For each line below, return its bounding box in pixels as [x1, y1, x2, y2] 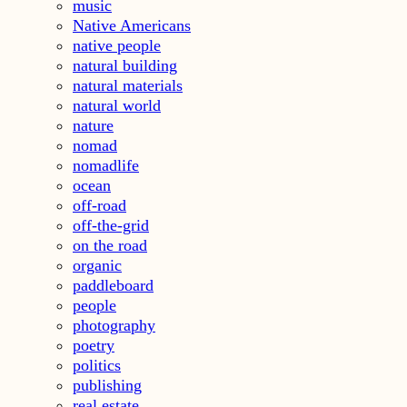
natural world [73, 96, 161, 115]
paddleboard [73, 276, 154, 295]
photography [73, 316, 155, 335]
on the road [73, 236, 147, 255]
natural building [73, 56, 177, 75]
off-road [73, 196, 126, 215]
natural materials [73, 76, 183, 95]
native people [73, 36, 161, 55]
